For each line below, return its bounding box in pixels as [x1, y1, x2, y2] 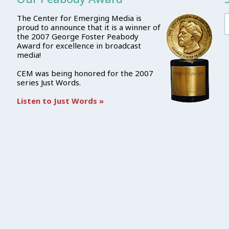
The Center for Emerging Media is [16, 13, 142, 23]
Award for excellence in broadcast [16, 40, 141, 51]
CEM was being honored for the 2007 [16, 68, 153, 78]
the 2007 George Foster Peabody [16, 31, 139, 41]
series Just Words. [16, 77, 81, 87]
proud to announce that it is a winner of [16, 22, 161, 32]
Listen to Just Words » [16, 96, 104, 106]
